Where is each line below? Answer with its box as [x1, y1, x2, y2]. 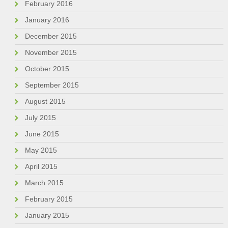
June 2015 [24, 130, 59, 138]
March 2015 [24, 179, 64, 187]
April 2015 [24, 162, 58, 171]
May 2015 [24, 146, 57, 155]
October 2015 [24, 65, 69, 73]
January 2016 [24, 16, 69, 24]
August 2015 [24, 97, 66, 106]
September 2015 [24, 81, 79, 90]
